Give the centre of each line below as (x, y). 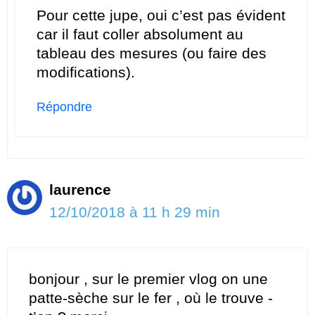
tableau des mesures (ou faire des (152, 53)
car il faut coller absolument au (140, 34)
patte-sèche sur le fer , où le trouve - (151, 297)
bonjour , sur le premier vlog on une (148, 278)
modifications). (86, 72)
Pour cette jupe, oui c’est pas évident (161, 15)
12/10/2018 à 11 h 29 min (135, 212)
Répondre (64, 107)
